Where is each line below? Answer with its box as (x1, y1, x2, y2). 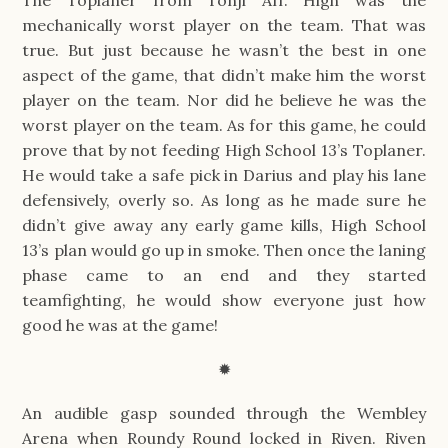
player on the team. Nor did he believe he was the (22, 89, 426, 110)
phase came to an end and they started (22, 264, 426, 285)
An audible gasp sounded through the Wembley (22, 403, 426, 424)
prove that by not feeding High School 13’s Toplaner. (22, 139, 426, 160)
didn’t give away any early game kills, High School (22, 214, 426, 235)
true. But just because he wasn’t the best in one (22, 39, 426, 60)
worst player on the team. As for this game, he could (22, 114, 426, 135)
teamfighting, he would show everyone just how (22, 289, 426, 310)
